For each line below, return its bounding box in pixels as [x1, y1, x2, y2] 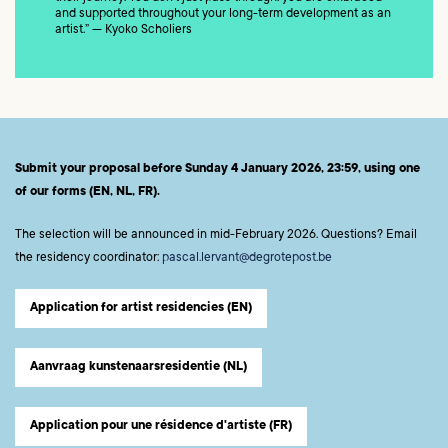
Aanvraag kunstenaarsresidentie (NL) [30, 360, 247, 375]
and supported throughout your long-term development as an [55, 7, 391, 22]
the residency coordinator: [15, 250, 162, 265]
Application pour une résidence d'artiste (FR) [30, 418, 292, 433]
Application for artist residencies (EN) [30, 301, 252, 316]
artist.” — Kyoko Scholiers [55, 23, 192, 38]
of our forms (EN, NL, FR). [15, 185, 166, 200]
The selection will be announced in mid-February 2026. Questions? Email [15, 227, 417, 242]
